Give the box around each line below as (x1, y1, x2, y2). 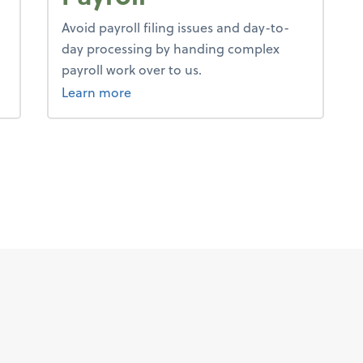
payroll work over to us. (61, 60, 202, 79)
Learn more (61, 83, 131, 101)
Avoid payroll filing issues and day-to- (61, 18, 289, 36)
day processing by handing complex (61, 39, 280, 58)
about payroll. (130, 82, 215, 100)
